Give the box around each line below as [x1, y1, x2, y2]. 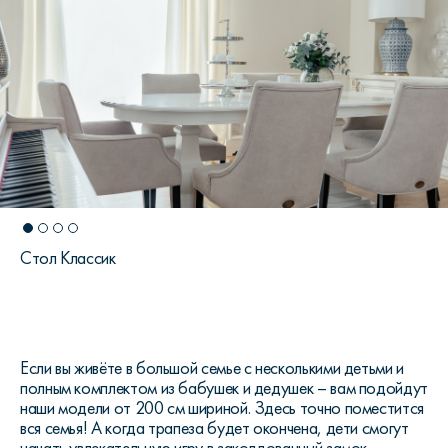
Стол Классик [20, 247, 116, 269]
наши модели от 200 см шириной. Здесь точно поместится [20, 397, 424, 419]
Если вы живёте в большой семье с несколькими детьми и [20, 357, 404, 379]
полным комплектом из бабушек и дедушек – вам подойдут [20, 377, 428, 399]
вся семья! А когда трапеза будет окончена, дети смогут [20, 417, 409, 439]
